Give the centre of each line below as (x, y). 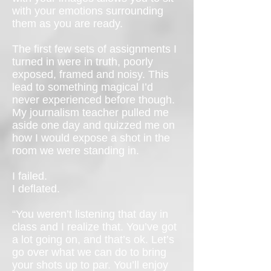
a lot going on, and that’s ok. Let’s (93, 240)
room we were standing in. (76, 151)
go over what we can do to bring (89, 252)
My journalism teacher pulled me (90, 113)
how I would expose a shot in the (91, 138)
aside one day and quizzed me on (93, 125)
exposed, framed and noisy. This (90, 74)
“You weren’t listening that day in (90, 214)
